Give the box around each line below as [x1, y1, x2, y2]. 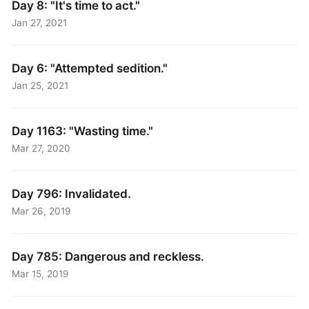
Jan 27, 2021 [12, 17, 68, 29]
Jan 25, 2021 [12, 80, 69, 92]
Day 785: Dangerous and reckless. [12, 249, 205, 264]
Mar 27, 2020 [12, 143, 71, 154]
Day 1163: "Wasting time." [12, 123, 154, 139]
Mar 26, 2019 [12, 206, 72, 217]
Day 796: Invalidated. [12, 186, 132, 201]
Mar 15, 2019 [12, 268, 70, 280]
